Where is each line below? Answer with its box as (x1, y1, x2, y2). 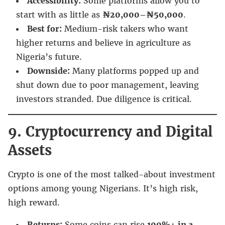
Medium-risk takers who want (62, 23, 188, 34)
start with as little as (16, 9, 102, 20)
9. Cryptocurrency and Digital (8, 123, 212, 140)
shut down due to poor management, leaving (16, 79, 199, 90)
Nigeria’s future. (16, 51, 82, 62)
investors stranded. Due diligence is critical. (16, 93, 192, 104)
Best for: (27, 23, 62, 34)
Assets (8, 141, 52, 159)
